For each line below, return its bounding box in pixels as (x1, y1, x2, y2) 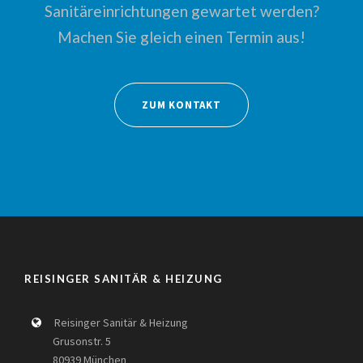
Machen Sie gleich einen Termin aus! (58, 27, 305, 46)
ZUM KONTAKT (142, 97, 221, 112)
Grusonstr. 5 (28, 333, 111, 348)
